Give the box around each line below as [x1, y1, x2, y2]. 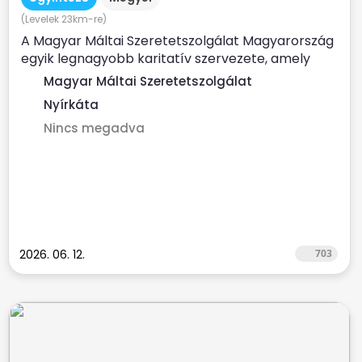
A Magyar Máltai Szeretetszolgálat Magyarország [21, 32, 334, 50]
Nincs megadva [44, 120, 145, 137]
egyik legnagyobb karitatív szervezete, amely [21, 49, 310, 68]
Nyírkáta [44, 96, 99, 113]
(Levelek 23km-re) [21, 12, 107, 26]
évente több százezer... [21, 67, 167, 86]
